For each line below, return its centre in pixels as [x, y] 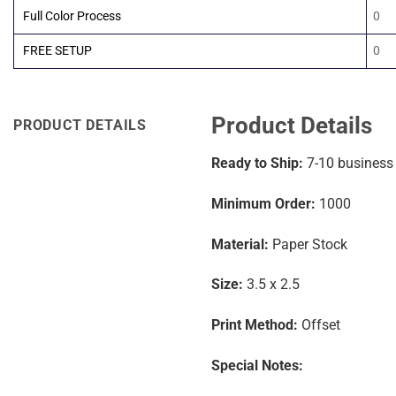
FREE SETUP [57, 51]
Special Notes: [257, 366]
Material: [240, 244]
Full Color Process [72, 17]
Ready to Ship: [257, 164]
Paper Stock [308, 244]
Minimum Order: [263, 203]
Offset [319, 325]
